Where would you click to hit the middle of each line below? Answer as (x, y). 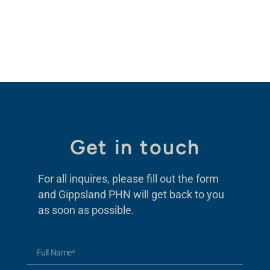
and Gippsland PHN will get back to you (131, 194)
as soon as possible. (86, 210)
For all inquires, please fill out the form (128, 178)
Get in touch (135, 147)
